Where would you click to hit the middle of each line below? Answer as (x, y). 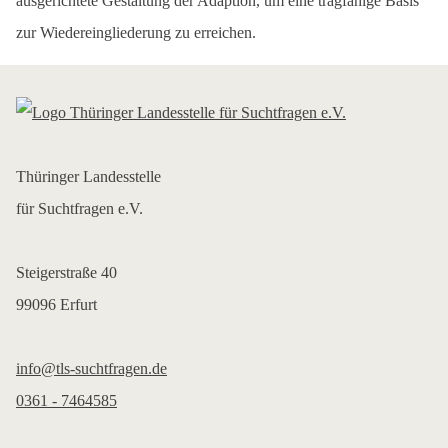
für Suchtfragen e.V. (79, 208)
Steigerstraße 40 (66, 272)
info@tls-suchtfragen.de (91, 368)
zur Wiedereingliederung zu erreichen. (136, 32)
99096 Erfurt (56, 304)
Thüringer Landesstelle (88, 176)
